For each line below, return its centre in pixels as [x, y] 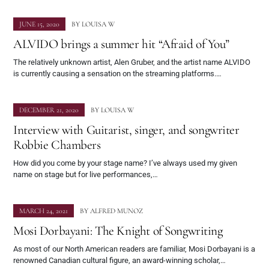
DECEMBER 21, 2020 [49, 110]
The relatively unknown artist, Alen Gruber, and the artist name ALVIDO [132, 62]
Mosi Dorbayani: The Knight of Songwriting [118, 231]
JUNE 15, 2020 [39, 24]
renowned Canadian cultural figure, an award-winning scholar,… [119, 261]
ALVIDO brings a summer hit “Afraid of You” [121, 44]
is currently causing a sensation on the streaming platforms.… [117, 74]
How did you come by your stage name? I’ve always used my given [125, 163]
